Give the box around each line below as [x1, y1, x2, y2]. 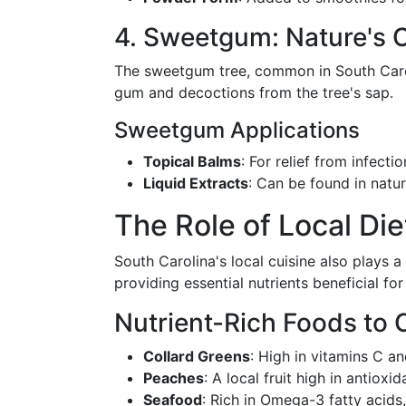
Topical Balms [143, 152, 241, 170]
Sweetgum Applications [114, 117, 360, 143]
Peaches [143, 369, 204, 387]
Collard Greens [143, 347, 250, 365]
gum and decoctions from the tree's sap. [114, 83, 393, 101]
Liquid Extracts [143, 174, 248, 192]
